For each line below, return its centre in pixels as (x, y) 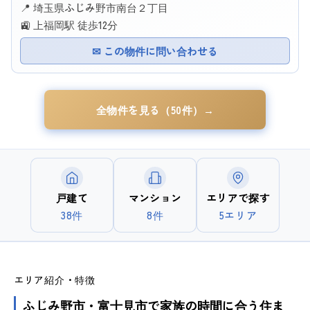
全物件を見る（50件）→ (155, 109)
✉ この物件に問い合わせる (155, 51)
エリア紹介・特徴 (55, 280)
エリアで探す (238, 197)
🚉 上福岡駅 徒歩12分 (69, 24)
